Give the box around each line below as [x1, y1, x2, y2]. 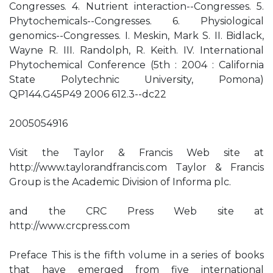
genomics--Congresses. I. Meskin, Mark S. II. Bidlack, [9, 30, 264, 41]
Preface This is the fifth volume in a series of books [9, 249, 264, 261]
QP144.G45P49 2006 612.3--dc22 [9, 88, 166, 100]
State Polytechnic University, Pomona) [9, 74, 264, 85]
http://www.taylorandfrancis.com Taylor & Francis [9, 161, 264, 173]
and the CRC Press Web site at [9, 205, 264, 217]
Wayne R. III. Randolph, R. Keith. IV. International [9, 44, 264, 56]
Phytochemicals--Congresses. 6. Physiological [9, 15, 264, 27]
